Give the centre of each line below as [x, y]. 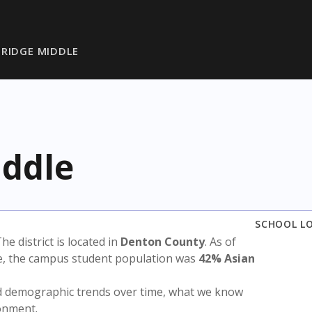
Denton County [163, 242]
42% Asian [227, 258]
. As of [220, 242]
